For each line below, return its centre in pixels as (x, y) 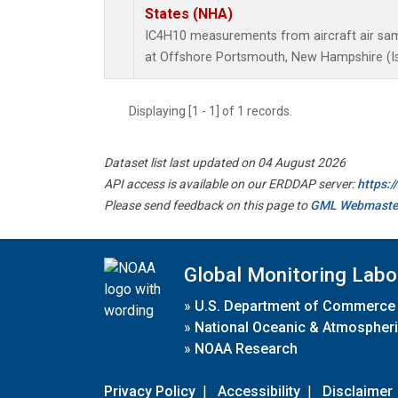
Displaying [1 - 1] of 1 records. (216, 111)
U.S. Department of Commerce (295, 306)
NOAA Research (246, 348)
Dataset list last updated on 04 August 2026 (225, 163)
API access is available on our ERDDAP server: (231, 184)
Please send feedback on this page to (207, 206)
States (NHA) (189, 14)
